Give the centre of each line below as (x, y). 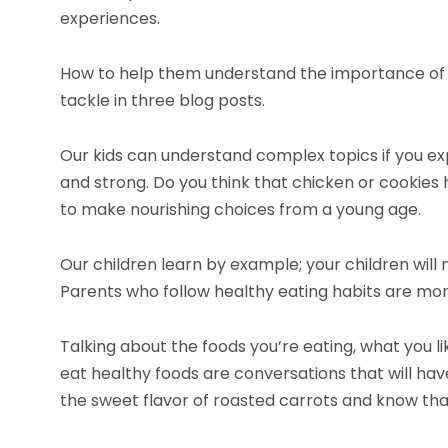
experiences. (110, 18)
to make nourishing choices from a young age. (240, 209)
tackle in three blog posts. (162, 100)
